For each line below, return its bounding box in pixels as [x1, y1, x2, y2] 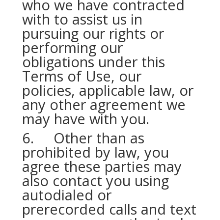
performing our [22, 38, 123, 57]
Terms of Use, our [22, 66, 141, 85]
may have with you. [22, 109, 149, 128]
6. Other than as [22, 128, 144, 147]
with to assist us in [22, 9, 142, 28]
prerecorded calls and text [22, 199, 196, 219]
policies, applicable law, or [22, 81, 193, 100]
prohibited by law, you [22, 142, 169, 162]
